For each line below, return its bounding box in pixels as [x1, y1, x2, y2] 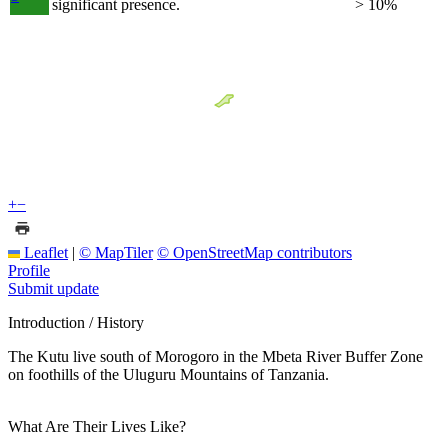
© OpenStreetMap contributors [157, 243, 352, 261]
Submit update [8, 279, 99, 297]
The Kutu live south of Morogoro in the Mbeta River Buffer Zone [8, 347, 423, 365]
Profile [8, 261, 50, 279]
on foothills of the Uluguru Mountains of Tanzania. [8, 365, 329, 383]
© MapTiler [79, 243, 153, 261]
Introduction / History [8, 313, 144, 331]
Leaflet [20, 243, 68, 261]
